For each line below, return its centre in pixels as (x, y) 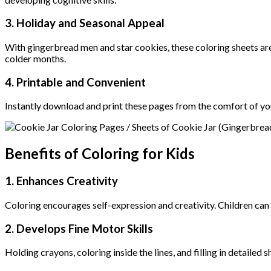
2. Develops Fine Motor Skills (79, 228)
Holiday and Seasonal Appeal (90, 23)
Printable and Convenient (81, 82)
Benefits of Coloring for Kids (100, 154)
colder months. (35, 58)
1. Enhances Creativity (61, 181)
